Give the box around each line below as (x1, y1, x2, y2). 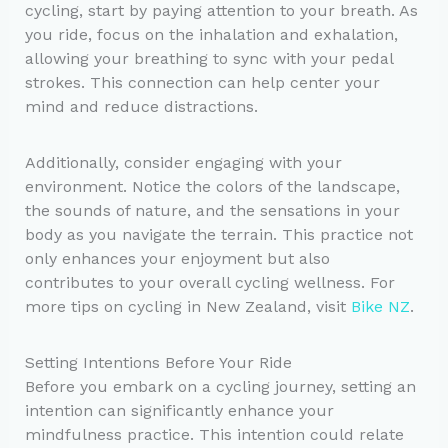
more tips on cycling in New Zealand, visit (24, 296, 351, 316)
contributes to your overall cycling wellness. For (24, 272, 395, 292)
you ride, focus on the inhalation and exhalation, (24, 24, 398, 44)
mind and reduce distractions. (24, 96, 258, 116)
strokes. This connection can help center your (24, 72, 380, 92)
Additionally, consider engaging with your (24, 152, 342, 172)
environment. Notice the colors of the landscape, (24, 176, 400, 196)
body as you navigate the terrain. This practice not (24, 224, 413, 244)
